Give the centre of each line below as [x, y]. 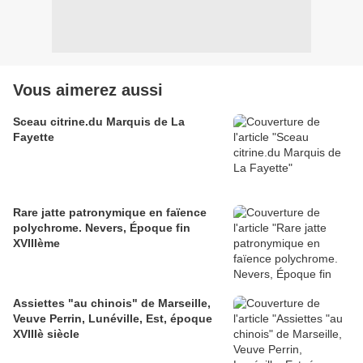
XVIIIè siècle [46, 334]
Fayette [34, 137]
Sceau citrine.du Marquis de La [99, 122]
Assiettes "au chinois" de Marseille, [112, 303]
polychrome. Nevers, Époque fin [102, 228]
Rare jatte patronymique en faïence [110, 213]
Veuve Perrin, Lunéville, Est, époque [113, 319]
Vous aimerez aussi [88, 90]
